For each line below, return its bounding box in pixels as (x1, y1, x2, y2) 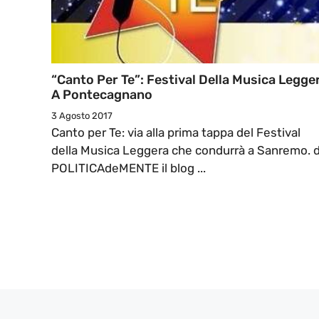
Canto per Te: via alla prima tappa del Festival (51, 125, 300, 140)
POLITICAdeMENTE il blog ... (51, 161, 206, 176)
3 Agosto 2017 (51, 110, 113, 122)
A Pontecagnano (51, 87, 152, 103)
